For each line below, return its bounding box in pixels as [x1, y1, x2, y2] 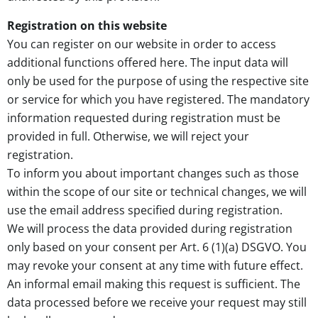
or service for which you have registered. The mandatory [7, 91, 309, 107]
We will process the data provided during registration [7, 220, 292, 236]
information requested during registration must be [7, 109, 280, 126]
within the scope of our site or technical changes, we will [7, 183, 307, 199]
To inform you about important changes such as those [7, 165, 299, 181]
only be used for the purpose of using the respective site [7, 72, 309, 89]
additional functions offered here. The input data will [7, 54, 288, 70]
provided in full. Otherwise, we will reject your [7, 128, 249, 144]
